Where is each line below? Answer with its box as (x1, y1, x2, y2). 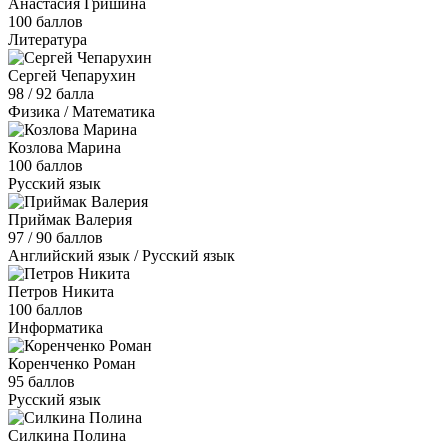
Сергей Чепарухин (8, 66, 136, 84)
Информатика (8, 318, 103, 336)
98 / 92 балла (8, 84, 94, 102)
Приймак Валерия (8, 210, 132, 228)
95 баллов (8, 372, 75, 390)
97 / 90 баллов (8, 228, 103, 246)
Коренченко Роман (8, 354, 136, 372)
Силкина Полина (8, 426, 126, 444)
